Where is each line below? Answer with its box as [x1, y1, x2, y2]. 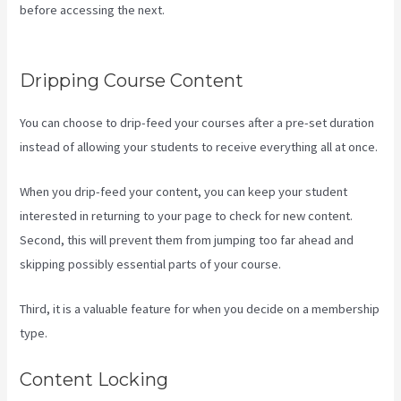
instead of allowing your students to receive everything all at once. [20, 138, 379, 155]
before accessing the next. [20, 2, 168, 19]
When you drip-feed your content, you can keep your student [20, 183, 348, 200]
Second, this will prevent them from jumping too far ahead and [20, 232, 354, 249]
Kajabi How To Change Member [167, 2, 336, 19]
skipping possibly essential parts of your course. [20, 256, 282, 273]
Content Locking [20, 368, 169, 390]
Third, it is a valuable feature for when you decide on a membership [20, 301, 380, 318]
